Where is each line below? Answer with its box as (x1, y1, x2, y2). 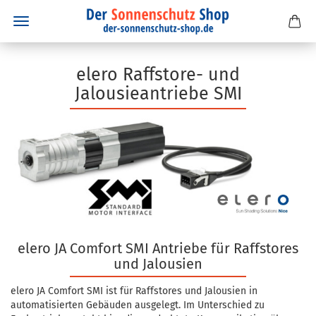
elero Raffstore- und (76, 64, 240, 85)
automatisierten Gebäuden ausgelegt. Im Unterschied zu (11, 299, 265, 312)
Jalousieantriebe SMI (74, 83, 242, 104)
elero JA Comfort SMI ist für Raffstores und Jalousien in (11, 285, 257, 298)
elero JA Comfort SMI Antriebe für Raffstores (18, 240, 298, 257)
